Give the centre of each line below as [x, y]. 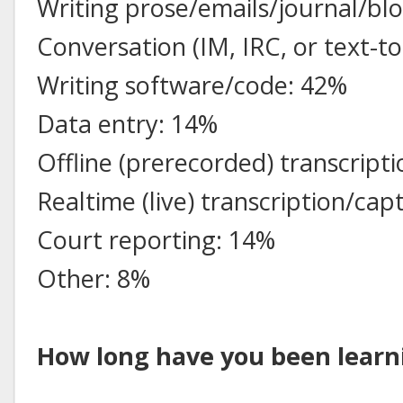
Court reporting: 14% [156, 239]
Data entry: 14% [127, 123]
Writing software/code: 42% [192, 85]
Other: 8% [94, 278]
